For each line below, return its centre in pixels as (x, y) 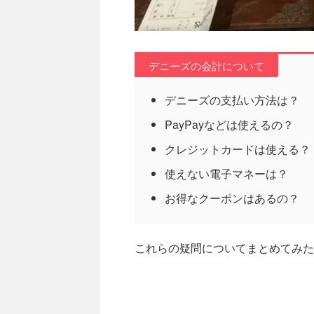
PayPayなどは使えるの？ (229, 125)
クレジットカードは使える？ (238, 149)
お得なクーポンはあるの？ (232, 198)
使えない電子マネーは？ (226, 174)
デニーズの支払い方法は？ (232, 100)
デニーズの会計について (206, 66)
